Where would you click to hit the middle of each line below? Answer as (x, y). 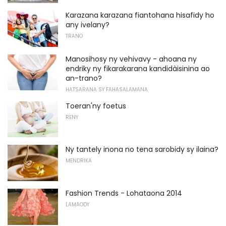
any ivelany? (88, 25)
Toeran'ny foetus (96, 106)
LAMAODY (77, 205)
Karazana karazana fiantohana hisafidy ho (140, 15)
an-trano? (84, 78)
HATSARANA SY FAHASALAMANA (107, 89)
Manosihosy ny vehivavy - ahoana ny (131, 59)
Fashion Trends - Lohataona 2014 (124, 193)
